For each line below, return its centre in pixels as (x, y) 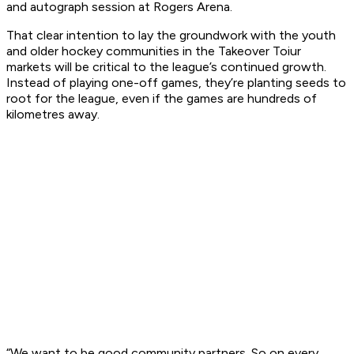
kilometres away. (53, 115)
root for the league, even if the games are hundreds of (162, 99)
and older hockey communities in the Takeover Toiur (154, 51)
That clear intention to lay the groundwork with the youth (171, 36)
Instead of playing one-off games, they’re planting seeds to (176, 83)
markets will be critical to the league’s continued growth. (166, 67)
